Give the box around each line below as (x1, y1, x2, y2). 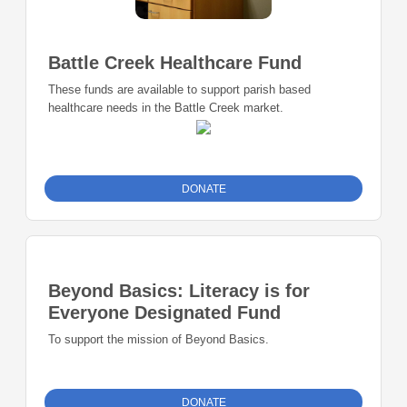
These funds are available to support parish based (48, 83, 311, 97)
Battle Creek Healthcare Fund (48, 53, 302, 74)
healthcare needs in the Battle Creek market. (48, 101, 283, 115)
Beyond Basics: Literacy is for (48, 281, 310, 302)
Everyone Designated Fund (48, 303, 281, 323)
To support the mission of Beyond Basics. (48, 333, 269, 347)
